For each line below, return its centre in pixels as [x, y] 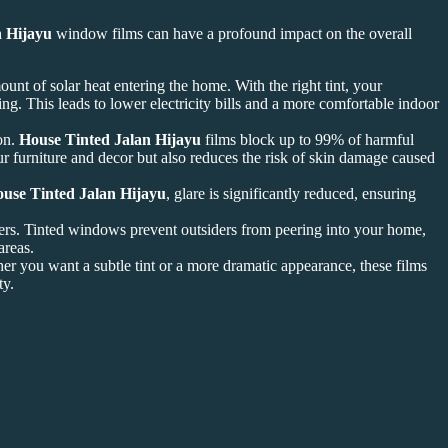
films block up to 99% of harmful [307, 140]
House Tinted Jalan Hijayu [110, 140]
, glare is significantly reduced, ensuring [291, 194]
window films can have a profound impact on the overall [232, 34]
